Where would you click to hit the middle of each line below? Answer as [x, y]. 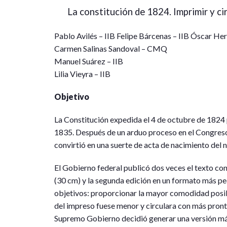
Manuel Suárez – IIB [89, 61]
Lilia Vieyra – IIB [82, 74]
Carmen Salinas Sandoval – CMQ [111, 49]
